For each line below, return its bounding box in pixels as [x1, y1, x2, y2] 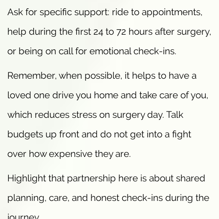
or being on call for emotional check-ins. [7, 45, 176, 56]
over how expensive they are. [7, 148, 131, 159]
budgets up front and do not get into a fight [7, 128, 191, 139]
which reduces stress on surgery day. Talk [7, 109, 183, 120]
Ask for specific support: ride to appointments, [7, 6, 202, 17]
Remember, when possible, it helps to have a [7, 69, 197, 81]
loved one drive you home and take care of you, [7, 89, 208, 100]
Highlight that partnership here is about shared [7, 172, 205, 183]
